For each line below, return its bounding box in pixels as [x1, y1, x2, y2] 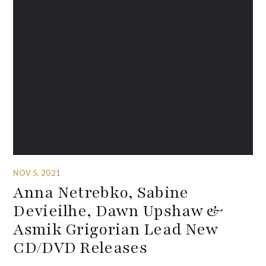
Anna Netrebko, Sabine [13, 181, 189, 203]
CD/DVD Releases [13, 236, 147, 258]
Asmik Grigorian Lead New [13, 218, 218, 240]
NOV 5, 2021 [13, 167, 61, 178]
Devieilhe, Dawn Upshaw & [13, 199, 224, 221]
